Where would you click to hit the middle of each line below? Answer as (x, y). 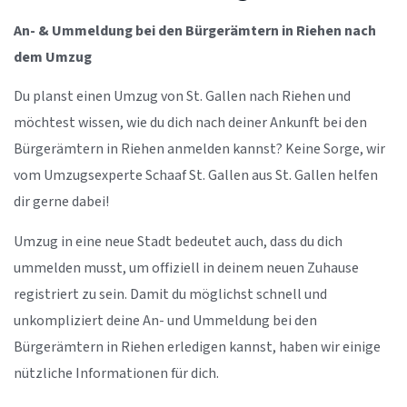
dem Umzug (53, 57)
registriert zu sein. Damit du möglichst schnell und (170, 294)
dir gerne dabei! (61, 203)
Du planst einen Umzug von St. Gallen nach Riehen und (182, 97)
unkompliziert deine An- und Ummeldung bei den (165, 321)
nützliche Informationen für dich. (116, 373)
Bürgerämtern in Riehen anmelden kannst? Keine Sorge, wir (199, 150)
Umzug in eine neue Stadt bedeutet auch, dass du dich (178, 242)
